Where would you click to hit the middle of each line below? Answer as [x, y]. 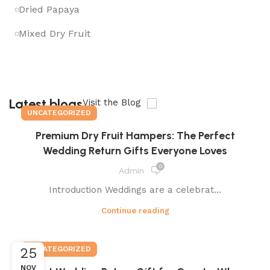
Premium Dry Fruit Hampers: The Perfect [135, 136]
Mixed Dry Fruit [55, 34]
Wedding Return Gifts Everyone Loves [135, 151]
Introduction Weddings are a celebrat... [135, 190]
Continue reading [135, 211]
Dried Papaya [49, 10]
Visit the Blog [113, 103]
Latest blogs [46, 104]
